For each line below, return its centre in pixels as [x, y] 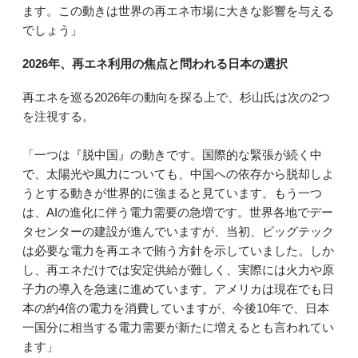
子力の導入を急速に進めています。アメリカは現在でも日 [178, 289]
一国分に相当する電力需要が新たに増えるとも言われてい [178, 328]
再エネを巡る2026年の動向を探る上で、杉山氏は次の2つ [176, 97]
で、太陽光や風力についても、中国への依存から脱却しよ [178, 174]
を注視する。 [58, 117]
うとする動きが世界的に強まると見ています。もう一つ [172, 193]
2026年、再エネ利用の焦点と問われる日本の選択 [155, 64]
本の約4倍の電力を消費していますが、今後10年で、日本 [176, 308]
